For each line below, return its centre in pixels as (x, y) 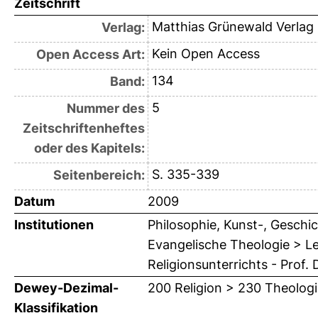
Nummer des (105, 109)
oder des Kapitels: (89, 148)
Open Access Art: (90, 55)
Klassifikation (56, 308)
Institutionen (54, 225)
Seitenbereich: (99, 175)
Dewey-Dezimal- (66, 288)
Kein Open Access (205, 54)
